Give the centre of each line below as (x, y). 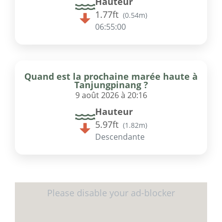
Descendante (120, 137)
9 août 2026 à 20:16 (111, 95)
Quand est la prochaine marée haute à (111, 77)
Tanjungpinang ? (111, 85)
